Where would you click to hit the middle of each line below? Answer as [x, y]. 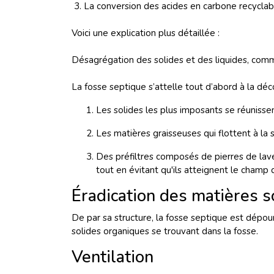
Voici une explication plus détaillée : [146, 33]
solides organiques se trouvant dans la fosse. [165, 231]
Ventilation [113, 257]
